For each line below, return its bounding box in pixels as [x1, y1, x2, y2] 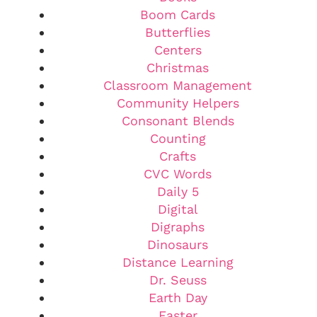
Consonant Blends [121, 113, 234, 128]
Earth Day [148, 289, 207, 305]
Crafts [159, 148, 196, 163]
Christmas [146, 59, 209, 75]
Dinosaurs [147, 236, 208, 252]
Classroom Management [103, 77, 252, 93]
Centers [154, 42, 202, 57]
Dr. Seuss [149, 272, 207, 287]
